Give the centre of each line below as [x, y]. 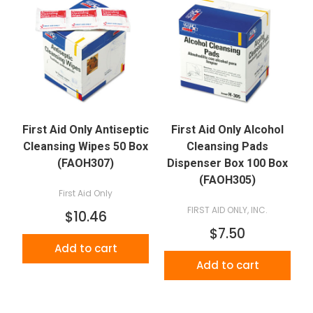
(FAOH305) [227, 180]
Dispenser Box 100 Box [227, 163]
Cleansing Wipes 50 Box [86, 146]
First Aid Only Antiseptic [86, 129]
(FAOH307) [86, 163]
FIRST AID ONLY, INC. [227, 210]
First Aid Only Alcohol [227, 129]
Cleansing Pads [227, 146]
